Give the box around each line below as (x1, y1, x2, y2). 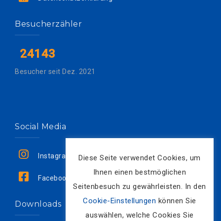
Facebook (38, 174, 71, 183)
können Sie (156, 196, 196, 205)
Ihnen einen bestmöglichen (93, 167, 186, 177)
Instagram (38, 152, 73, 160)
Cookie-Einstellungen (83, 196, 156, 205)
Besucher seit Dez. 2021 (15, 68, 96, 76)
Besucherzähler (15, 19, 82, 29)
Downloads (15, 199, 62, 209)
